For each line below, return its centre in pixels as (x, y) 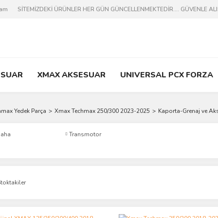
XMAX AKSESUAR (72, 75)
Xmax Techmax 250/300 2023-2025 (102, 111)
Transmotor (85, 134)
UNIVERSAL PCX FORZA (167, 75)
